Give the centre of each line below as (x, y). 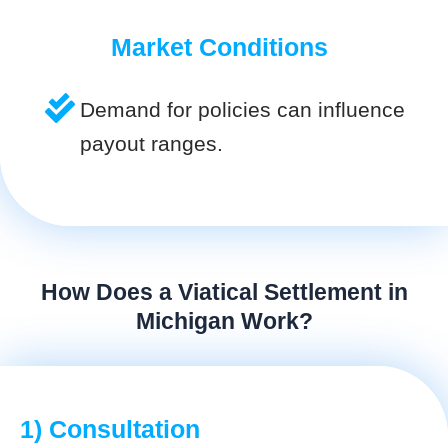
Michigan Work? (224, 320)
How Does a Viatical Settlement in (224, 291)
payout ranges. (151, 143)
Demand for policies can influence (242, 109)
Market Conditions (219, 46)
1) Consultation (110, 428)
